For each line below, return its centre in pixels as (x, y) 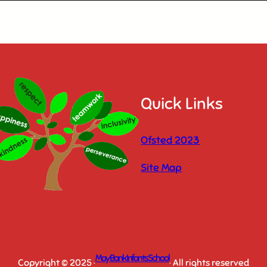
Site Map (162, 168)
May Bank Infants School (132, 258)
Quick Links (182, 104)
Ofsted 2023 (170, 140)
